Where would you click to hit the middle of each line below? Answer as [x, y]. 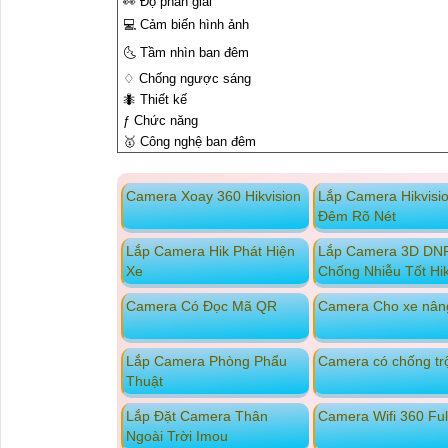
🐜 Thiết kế [155, 100]
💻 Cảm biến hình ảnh [186, 25]
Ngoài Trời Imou [176, 436]
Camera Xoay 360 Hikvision [213, 196]
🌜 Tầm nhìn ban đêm [186, 53]
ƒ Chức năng [160, 121]
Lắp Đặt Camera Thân [196, 416]
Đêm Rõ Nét [356, 216]
